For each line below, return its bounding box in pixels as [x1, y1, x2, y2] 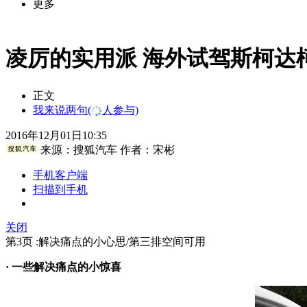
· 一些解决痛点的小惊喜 [5, 260, 121, 273]
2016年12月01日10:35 [5, 129, 107, 141]
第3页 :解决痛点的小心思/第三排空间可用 [5, 235, 206, 247]
